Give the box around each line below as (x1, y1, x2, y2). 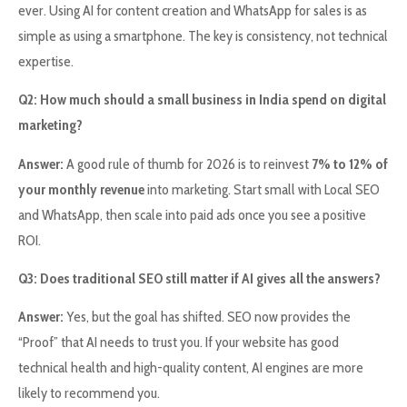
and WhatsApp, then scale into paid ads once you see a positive (18, 205, 366, 223)
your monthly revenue (18, 180, 144, 198)
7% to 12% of (312, 154, 388, 173)
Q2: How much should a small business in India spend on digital (18, 91, 386, 109)
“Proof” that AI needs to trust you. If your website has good (18, 333, 339, 352)
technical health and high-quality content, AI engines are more (18, 359, 363, 377)
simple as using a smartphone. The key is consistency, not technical (18, 26, 388, 45)
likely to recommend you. (18, 384, 160, 402)
